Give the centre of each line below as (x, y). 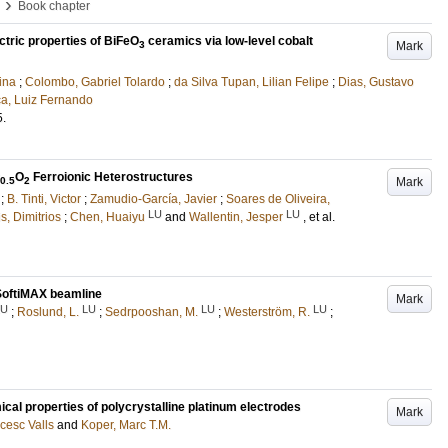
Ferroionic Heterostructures (111, 176)
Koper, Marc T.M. (126, 425)
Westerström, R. (267, 312)
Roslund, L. (48, 312)
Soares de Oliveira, (278, 199)
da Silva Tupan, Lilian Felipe (251, 81)
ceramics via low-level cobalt (229, 41)
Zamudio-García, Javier (153, 199)
